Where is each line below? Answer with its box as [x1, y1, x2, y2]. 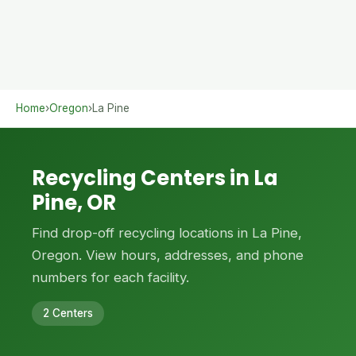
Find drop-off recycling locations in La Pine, [32, 225, 302, 241]
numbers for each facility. [32, 269, 189, 285]
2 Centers [43, 307, 93, 319]
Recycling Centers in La [32, 164, 278, 192]
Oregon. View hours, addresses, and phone [32, 247, 304, 263]
